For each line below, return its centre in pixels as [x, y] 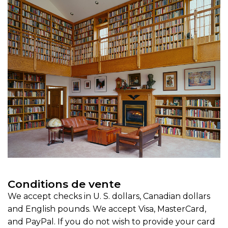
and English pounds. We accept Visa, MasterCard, [107, 209]
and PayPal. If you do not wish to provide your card [111, 221]
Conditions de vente [64, 184]
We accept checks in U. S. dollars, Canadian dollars [109, 196]
